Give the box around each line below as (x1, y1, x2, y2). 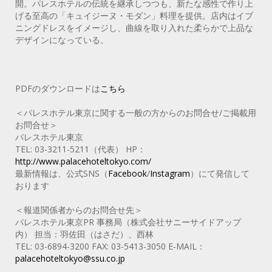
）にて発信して (190, 167, 250, 179)
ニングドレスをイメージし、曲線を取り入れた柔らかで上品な (15, 21, 253, 33)
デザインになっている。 (15, 33, 109, 46)
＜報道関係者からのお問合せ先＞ (15, 203, 143, 216)
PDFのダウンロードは (15, 82, 100, 94)
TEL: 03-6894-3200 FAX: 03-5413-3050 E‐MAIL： (15, 240, 205, 252)
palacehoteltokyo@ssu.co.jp (15, 252, 125, 264)
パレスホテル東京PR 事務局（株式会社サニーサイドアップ (15, 216, 241, 228)
